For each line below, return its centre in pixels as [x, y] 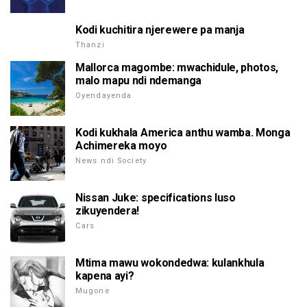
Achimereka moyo [121, 146]
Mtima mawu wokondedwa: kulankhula [170, 263]
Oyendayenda [104, 96]
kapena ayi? [105, 276]
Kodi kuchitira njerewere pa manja [160, 30]
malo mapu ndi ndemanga [138, 81]
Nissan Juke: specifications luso [156, 198]
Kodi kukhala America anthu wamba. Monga [183, 133]
